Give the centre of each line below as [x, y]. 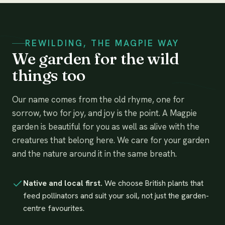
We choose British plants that [153, 183]
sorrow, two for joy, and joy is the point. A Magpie [104, 113]
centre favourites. [53, 208]
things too [49, 75]
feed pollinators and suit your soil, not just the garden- [116, 196]
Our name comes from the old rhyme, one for [98, 100]
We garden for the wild [96, 59]
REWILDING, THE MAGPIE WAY [102, 43]
